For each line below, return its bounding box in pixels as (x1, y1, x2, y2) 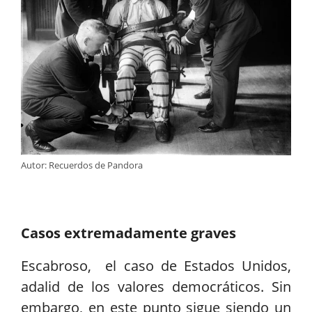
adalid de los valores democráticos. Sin (21, 277, 291, 297)
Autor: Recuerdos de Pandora (21, 159, 143, 172)
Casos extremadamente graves (21, 224, 236, 243)
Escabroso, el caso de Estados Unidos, (21, 256, 291, 276)
